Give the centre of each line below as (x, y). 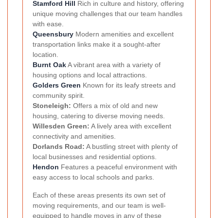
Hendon (46, 167)
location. (45, 55)
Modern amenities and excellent (124, 34)
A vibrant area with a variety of (113, 65)
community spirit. (59, 96)
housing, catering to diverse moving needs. (99, 116)
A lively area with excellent (130, 126)
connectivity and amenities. (74, 136)
